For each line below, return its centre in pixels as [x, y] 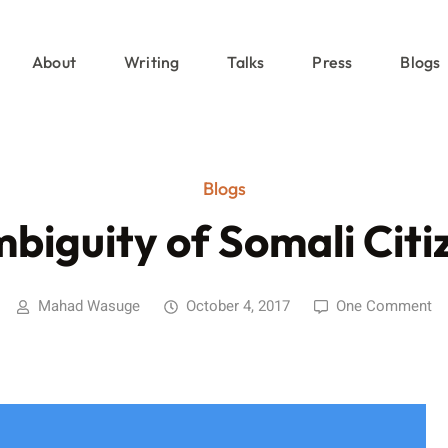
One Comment [384, 306]
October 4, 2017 [238, 306]
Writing [151, 62]
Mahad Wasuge [89, 306]
